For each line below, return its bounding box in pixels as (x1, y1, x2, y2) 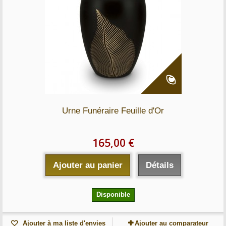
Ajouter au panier (52, 160, 123, 170)
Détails (145, 160, 174, 170)
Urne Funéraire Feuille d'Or (62, 106, 164, 116)
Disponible (96, 191, 130, 198)
